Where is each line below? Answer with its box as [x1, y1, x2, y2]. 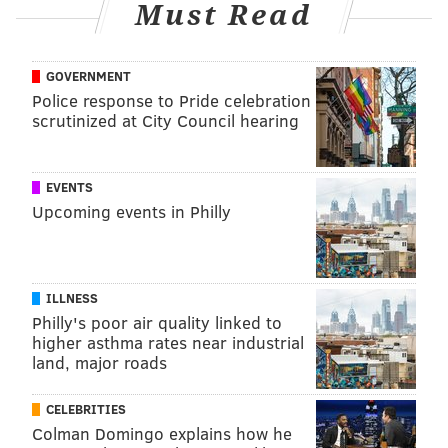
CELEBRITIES [46, 399, 126, 418]
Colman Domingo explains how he [32, 421, 292, 445]
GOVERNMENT [46, 66, 131, 85]
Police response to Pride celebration [32, 88, 311, 112]
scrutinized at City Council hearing [32, 108, 299, 132]
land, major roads [32, 350, 167, 374]
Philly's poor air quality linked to [32, 310, 282, 334]
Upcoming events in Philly [32, 199, 231, 223]
